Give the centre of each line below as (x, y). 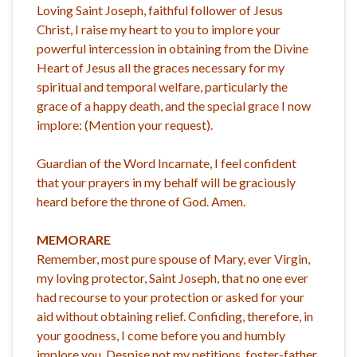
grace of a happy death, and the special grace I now (174, 105)
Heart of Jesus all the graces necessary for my (161, 67)
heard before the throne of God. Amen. (141, 201)
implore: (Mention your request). (125, 124)
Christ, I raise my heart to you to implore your (159, 29)
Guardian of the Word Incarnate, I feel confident (167, 163)
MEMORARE (74, 239)
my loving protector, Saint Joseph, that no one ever (173, 277)
